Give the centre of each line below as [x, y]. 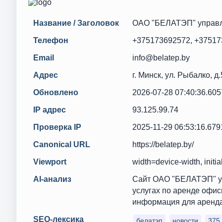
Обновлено [56, 92]
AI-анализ [52, 179]
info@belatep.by [161, 58]
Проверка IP [57, 127]
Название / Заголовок [76, 23]
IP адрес [50, 110]
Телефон [51, 40]
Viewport [50, 162]
